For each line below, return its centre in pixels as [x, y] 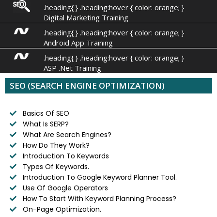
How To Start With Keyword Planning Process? [99, 198]
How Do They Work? [56, 145]
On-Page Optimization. [62, 209]
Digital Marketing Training [86, 17]
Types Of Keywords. [56, 166]
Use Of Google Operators [65, 188]
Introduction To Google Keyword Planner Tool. [100, 177]
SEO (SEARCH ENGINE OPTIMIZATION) [87, 85]
